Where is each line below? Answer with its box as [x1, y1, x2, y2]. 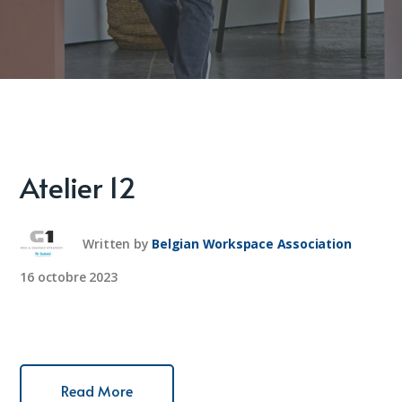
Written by [83, 234, 149, 252]
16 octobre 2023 [20, 268, 118, 285]
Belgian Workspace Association [152, 234, 352, 252]
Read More [61, 380, 134, 400]
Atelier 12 [20, 167, 136, 206]
